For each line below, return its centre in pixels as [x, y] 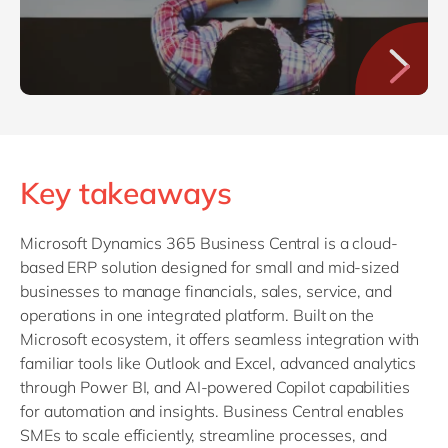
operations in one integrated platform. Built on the [197, 314]
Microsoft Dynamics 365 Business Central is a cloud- [209, 242]
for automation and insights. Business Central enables [212, 410]
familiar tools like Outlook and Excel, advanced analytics [218, 362]
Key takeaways [126, 192]
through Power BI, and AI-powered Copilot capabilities [215, 386]
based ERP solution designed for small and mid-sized [209, 266]
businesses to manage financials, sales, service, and [206, 290]
